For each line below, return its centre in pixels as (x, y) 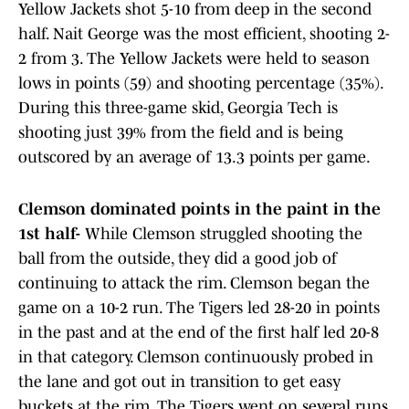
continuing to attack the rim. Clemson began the (194, 283)
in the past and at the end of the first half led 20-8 (199, 333)
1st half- (52, 234)
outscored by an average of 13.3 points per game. (196, 157)
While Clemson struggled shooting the (224, 234)
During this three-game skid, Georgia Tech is (178, 108)
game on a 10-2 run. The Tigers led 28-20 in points (199, 308)
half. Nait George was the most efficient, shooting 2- (204, 34)
